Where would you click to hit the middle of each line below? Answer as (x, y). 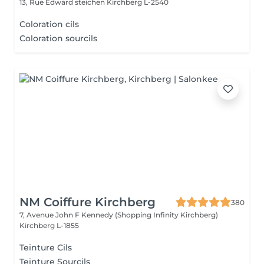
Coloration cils (49, 24)
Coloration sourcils (58, 38)
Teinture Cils (46, 247)
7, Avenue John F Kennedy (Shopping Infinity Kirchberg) (119, 215)
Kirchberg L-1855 (49, 225)
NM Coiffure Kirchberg (88, 202)
